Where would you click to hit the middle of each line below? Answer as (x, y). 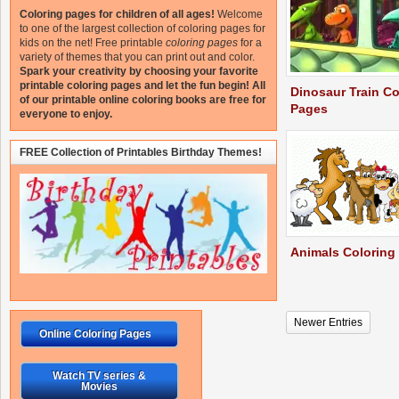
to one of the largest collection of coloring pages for (142, 28)
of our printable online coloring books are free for (143, 100)
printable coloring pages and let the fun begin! (134, 85)
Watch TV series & (99, 376)
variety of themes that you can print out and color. (137, 57)
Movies (99, 387)
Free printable (129, 43)
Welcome (240, 14)
